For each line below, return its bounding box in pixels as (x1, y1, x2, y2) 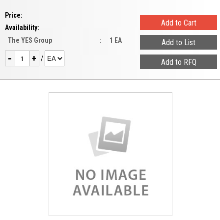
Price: (5, 11, 23, 19)
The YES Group (8, 36, 52, 44)
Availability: (5, 24, 39, 31)
